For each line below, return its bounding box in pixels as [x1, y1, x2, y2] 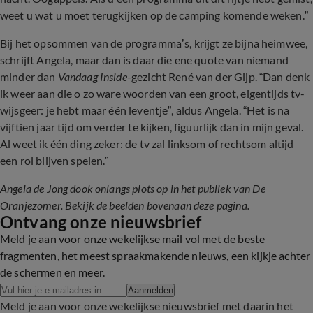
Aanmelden [128, 285, 173, 296]
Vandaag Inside [57, 70, 127, 83]
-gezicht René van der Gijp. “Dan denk [126, 70, 310, 83]
